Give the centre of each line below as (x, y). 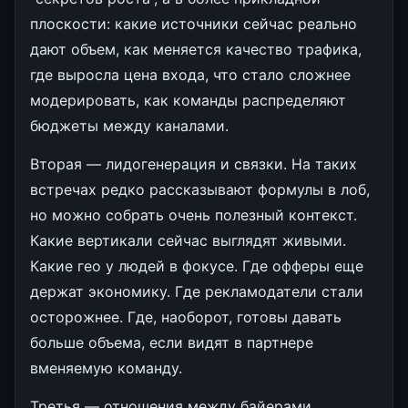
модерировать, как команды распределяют (188, 100)
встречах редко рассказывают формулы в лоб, (200, 189)
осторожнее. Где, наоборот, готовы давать (186, 316)
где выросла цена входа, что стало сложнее (190, 74)
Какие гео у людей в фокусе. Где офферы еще (197, 265)
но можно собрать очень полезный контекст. (194, 214)
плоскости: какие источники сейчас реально (194, 23)
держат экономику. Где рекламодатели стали (197, 291)
